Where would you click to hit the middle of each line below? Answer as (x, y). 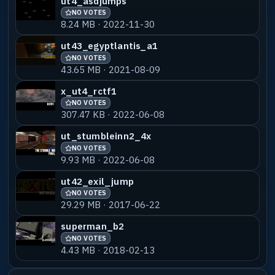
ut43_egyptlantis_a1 (110, 46)
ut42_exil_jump (98, 181)
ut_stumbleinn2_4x (106, 136)
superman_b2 (93, 226)
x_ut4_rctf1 (89, 91)
